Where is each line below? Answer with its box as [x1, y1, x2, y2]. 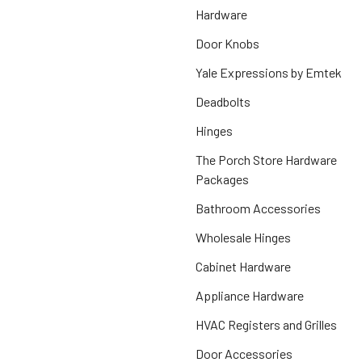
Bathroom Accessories [196, 200, 321, 216]
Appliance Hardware [196, 287, 304, 303]
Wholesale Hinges [196, 229, 291, 245]
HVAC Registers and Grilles [196, 316, 337, 332]
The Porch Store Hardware [196, 151, 337, 167]
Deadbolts [196, 93, 250, 109]
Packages [196, 170, 249, 187]
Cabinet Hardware [196, 258, 291, 274]
